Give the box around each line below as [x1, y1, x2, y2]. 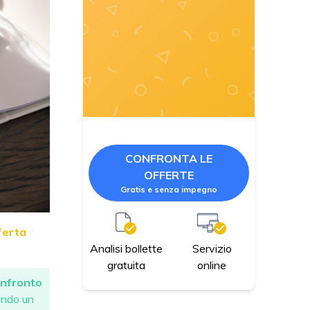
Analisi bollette [89, 241, 163, 256]
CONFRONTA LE [125, 152, 212, 166]
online [197, 257, 226, 272]
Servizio [192, 241, 232, 255]
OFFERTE [144, 168, 194, 183]
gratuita [107, 258, 145, 273]
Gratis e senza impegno [120, 184, 217, 195]
